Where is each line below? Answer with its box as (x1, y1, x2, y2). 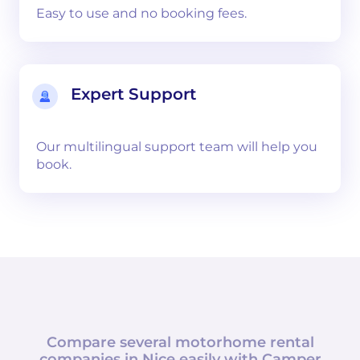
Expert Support (71, 84, 196, 104)
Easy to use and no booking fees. (36, 6, 247, 21)
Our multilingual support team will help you (36, 139, 317, 154)
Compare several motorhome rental (46, 333, 314, 351)
